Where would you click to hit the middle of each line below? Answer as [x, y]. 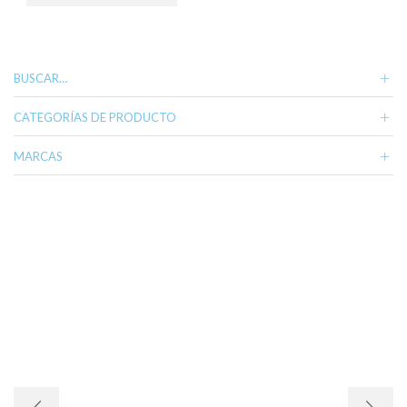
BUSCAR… [40, 78]
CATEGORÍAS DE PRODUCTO [95, 117]
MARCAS [38, 156]
